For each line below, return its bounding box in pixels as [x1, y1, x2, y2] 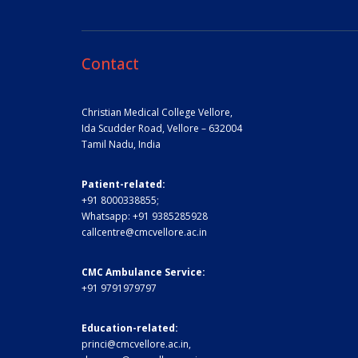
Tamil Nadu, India [82, 137, 161, 151]
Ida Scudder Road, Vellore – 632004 [82, 121, 242, 135]
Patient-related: [82, 177, 165, 191]
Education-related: [82, 320, 178, 335]
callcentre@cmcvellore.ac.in [82, 225, 207, 239]
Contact [82, 53, 139, 74]
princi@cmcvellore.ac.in [82, 336, 189, 351]
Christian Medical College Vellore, [82, 105, 233, 119]
